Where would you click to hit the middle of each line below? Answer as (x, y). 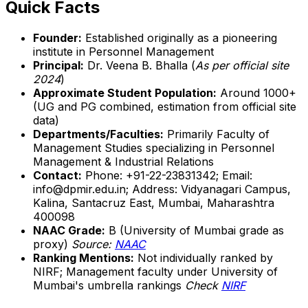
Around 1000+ (256, 92)
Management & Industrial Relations (123, 161)
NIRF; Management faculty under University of (155, 271)
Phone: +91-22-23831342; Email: (167, 175)
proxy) (52, 244)
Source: (93, 244)
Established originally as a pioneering (179, 37)
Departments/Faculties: (98, 134)
